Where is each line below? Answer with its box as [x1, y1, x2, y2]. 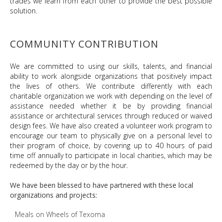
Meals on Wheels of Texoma [15, 210, 105, 219]
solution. [10, 6, 37, 15]
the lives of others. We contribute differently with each [10, 81, 212, 91]
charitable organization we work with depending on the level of [10, 91, 212, 101]
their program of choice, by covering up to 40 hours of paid [10, 141, 212, 150]
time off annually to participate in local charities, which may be [10, 151, 212, 160]
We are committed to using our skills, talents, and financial [10, 61, 212, 71]
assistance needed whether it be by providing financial [10, 101, 212, 111]
